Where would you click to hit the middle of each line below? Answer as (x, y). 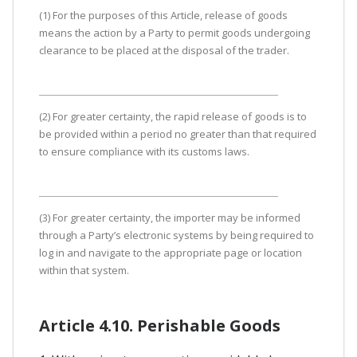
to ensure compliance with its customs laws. (144, 151)
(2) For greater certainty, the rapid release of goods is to (173, 116)
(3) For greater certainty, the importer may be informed (170, 217)
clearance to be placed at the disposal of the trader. (164, 50)
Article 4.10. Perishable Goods (160, 325)
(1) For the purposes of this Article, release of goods (163, 15)
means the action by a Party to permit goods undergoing (175, 32)
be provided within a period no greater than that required (178, 133)
